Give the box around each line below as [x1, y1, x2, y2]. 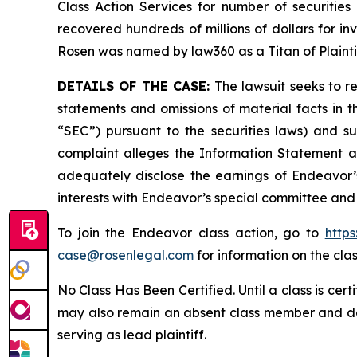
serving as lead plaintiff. [57, 326, 206, 343]
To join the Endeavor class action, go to [57, 224, 325, 241]
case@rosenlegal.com [57, 246, 194, 263]
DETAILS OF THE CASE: [57, 77, 215, 94]
